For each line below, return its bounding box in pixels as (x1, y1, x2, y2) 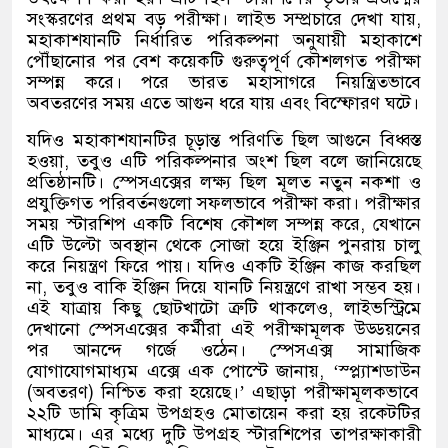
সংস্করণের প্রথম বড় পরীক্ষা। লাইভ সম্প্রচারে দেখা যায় (27, 8, 416, 31)
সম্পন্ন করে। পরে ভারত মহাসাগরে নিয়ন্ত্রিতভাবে (27, 71, 421, 94)
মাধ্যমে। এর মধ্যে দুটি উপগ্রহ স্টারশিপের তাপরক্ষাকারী (27, 423, 421, 446)
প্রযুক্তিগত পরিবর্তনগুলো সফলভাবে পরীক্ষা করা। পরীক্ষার (27, 192, 421, 215)
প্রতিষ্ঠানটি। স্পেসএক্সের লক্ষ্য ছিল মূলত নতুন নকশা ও (27, 171, 421, 194)
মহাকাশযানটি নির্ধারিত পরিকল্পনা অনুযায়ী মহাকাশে (27, 29, 421, 52)
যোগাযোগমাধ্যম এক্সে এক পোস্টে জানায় (27, 360, 320, 383)
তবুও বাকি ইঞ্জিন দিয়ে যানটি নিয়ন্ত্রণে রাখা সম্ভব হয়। (53, 276, 422, 299)
